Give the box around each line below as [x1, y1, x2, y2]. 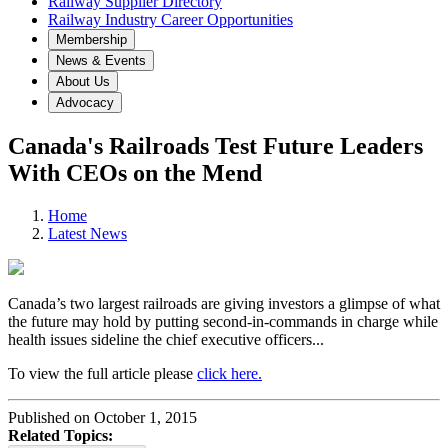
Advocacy [56, 95, 114, 110]
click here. [197, 364, 262, 382]
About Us [56, 74, 110, 89]
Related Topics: [8, 426, 113, 444]
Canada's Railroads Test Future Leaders [8, 132, 423, 159]
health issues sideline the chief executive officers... [8, 330, 324, 348]
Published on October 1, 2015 [8, 408, 197, 426]
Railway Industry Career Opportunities [48, 11, 293, 28]
